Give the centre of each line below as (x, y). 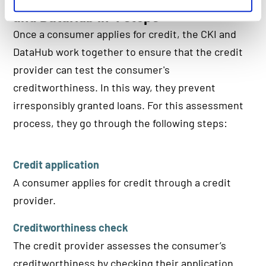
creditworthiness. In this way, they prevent (115, 88)
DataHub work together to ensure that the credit (128, 52)
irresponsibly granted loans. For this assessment (129, 105)
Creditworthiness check (71, 228)
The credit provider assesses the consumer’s (120, 246)
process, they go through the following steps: (121, 123)
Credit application (56, 165)
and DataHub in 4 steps (86, 17)
